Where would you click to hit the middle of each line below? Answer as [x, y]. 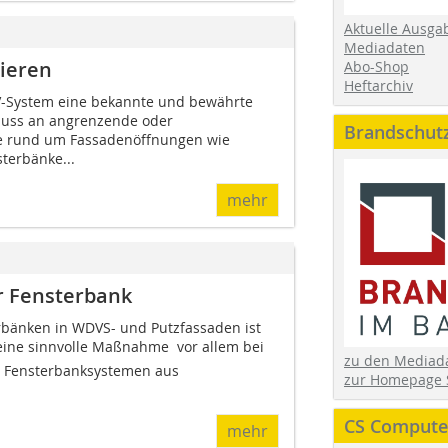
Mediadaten [384, 47]
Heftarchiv [378, 85]
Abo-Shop [376, 66]
